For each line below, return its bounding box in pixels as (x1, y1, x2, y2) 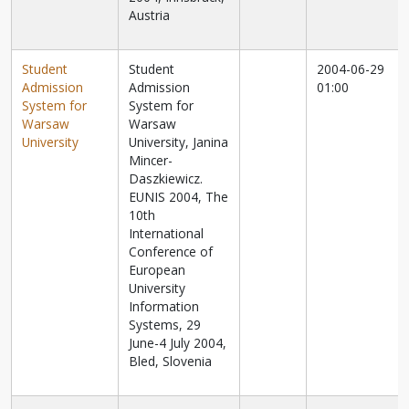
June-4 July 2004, (129, 334, 227, 352)
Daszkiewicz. (129, 170, 204, 188)
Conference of (129, 243, 214, 261)
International (129, 225, 204, 243)
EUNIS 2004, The (129, 188, 229, 206)
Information (129, 298, 200, 316)
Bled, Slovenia (129, 352, 213, 371)
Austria (129, 6, 171, 25)
